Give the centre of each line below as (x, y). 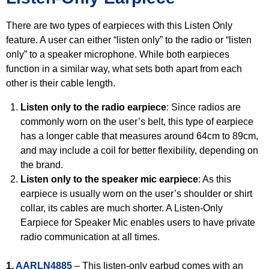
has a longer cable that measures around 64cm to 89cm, (139, 136)
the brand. (43, 165)
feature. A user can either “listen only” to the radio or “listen (129, 40)
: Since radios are (204, 107)
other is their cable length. (62, 83)
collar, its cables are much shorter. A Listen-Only (122, 208)
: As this (215, 179)
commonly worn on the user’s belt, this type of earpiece (137, 122)
